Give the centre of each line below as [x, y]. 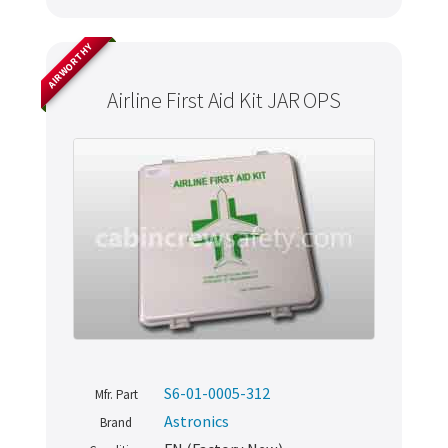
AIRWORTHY [69, 65]
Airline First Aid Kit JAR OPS [224, 101]
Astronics [196, 421]
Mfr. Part [116, 395]
